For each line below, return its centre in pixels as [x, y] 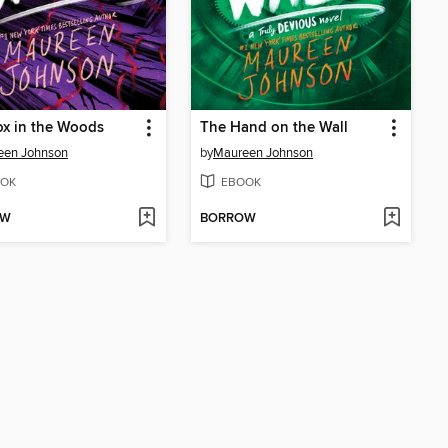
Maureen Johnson [263, 152]
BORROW [228, 219]
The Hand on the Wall [274, 127]
